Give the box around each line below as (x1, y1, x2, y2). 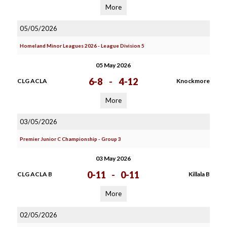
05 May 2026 (96, 61, 131, 69)
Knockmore (176, 77, 210, 85)
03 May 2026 (96, 155, 131, 162)
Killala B (188, 170, 210, 178)
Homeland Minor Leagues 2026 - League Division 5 (19, 43, 144, 49)
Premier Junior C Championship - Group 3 (19, 136, 121, 142)
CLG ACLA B (17, 170, 52, 178)
